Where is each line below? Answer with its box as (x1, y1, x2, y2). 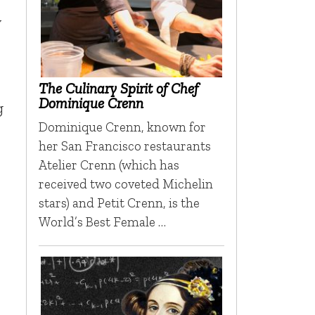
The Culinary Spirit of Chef (38, 79, 198, 97)
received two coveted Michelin (38, 175, 213, 192)
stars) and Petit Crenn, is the (38, 194, 200, 211)
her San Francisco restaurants (38, 137, 211, 154)
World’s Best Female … (38, 213, 166, 230)
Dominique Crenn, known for (38, 118, 206, 135)
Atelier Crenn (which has (38, 156, 179, 173)
